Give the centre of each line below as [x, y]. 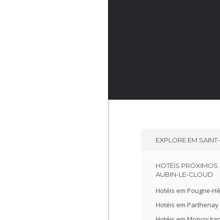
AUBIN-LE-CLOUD [184, 174]
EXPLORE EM [177, 140]
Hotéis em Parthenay [187, 205]
